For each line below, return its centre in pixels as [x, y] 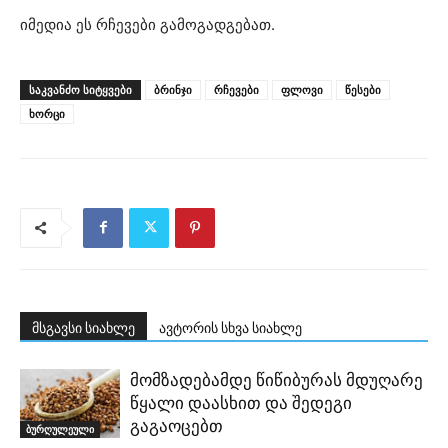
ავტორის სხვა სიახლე [230, 327]
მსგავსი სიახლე [83, 327]
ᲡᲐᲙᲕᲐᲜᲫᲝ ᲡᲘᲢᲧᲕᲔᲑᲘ [80, 89]
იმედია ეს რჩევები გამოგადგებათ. [147, 24]
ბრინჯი [173, 89]
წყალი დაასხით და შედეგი [241, 402]
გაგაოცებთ [176, 425]
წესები [363, 89]
